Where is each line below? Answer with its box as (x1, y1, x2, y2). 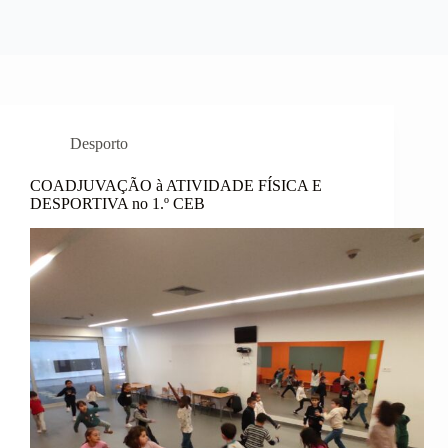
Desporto (70, 135, 128, 152)
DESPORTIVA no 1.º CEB (30, 195, 205, 212)
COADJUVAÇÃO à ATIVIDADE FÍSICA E (30, 177, 322, 194)
